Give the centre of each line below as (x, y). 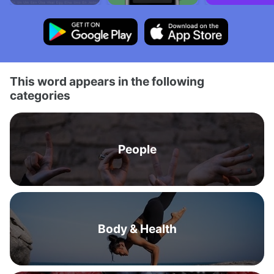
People (137, 149)
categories (40, 95)
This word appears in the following (107, 81)
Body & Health (137, 229)
